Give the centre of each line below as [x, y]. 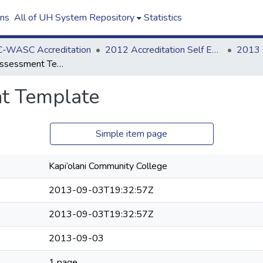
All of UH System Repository [74, 18]
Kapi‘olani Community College [108, 166]
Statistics [163, 18]
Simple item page [131, 134]
